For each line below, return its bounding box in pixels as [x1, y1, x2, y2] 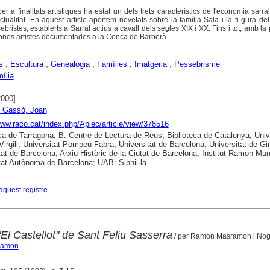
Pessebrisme [174, 60, 220, 69]
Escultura [10, 60, 43, 69]
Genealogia [50, 60, 90, 69]
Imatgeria [134, 60, 167, 69]
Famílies [96, 60, 127, 69]
